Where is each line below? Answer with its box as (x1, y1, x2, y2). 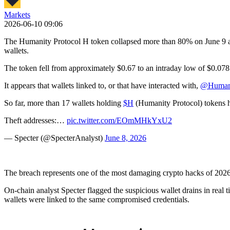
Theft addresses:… (4, 116, 67, 125)
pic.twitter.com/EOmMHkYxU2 (67, 116, 172, 125)
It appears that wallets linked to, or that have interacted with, (4, 81, 200, 90)
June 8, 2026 (105, 133, 146, 142)
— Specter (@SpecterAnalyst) (4, 133, 105, 142)
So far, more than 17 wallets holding (4, 99, 123, 107)
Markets (4, 10, 30, 19)
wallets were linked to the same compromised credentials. (4, 195, 189, 204)
